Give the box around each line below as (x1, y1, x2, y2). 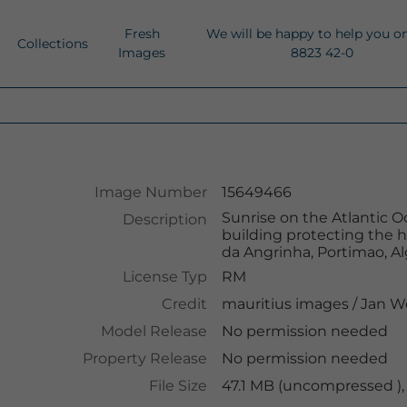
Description (122, 211, 207, 228)
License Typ (122, 268, 207, 285)
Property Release (82, 350, 207, 367)
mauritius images (221, 295, 349, 313)
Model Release (100, 323, 207, 340)
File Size (148, 377, 207, 394)
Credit (161, 295, 207, 313)
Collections (17, 35, 88, 52)
